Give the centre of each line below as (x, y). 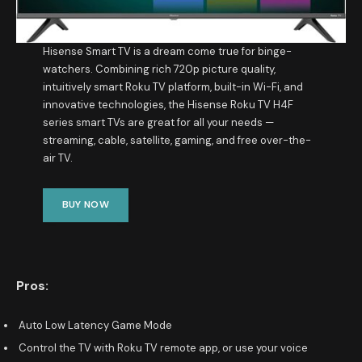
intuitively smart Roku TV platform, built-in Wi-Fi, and (173, 86)
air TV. (59, 158)
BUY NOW (86, 205)
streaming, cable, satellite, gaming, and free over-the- (177, 140)
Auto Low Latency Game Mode (95, 325)
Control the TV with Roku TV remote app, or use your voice (164, 348)
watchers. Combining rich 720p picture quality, (159, 69)
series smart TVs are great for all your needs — (158, 122)
